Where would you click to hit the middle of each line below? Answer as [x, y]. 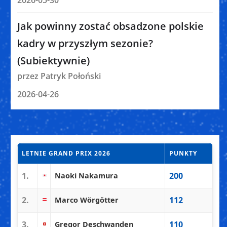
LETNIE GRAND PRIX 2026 [66, 153]
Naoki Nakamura [86, 175]
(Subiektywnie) [53, 61]
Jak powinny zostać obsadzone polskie [110, 26]
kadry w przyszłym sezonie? [85, 44]
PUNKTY [183, 153]
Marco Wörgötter [87, 200]
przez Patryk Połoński [59, 76]
